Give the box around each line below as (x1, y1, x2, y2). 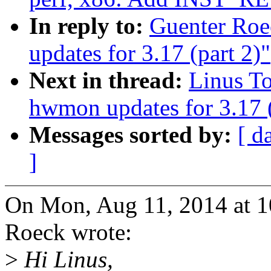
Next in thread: (29, 67, 189, 94)
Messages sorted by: (29, 122, 238, 148)
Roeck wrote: (5, 219, 132, 246)
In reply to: (29, 13, 149, 39)
